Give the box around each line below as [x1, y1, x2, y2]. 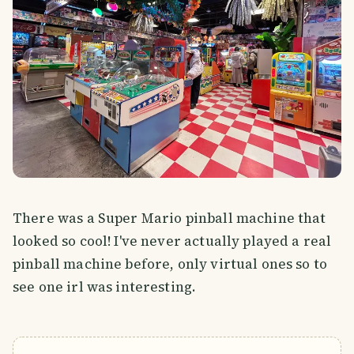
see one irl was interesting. [13, 277, 197, 297]
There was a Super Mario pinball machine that [13, 209, 326, 228]
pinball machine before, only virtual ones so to [13, 254, 328, 274]
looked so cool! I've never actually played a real [13, 232, 332, 251]
